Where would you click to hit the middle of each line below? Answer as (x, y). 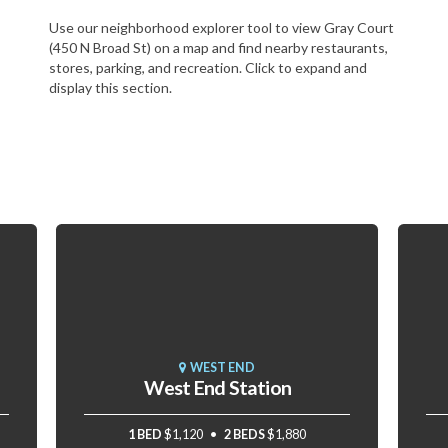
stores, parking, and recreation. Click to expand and (208, 68)
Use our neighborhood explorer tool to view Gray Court (221, 28)
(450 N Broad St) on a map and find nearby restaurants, (218, 48)
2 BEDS (245, 434)
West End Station (217, 387)
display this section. (110, 88)
